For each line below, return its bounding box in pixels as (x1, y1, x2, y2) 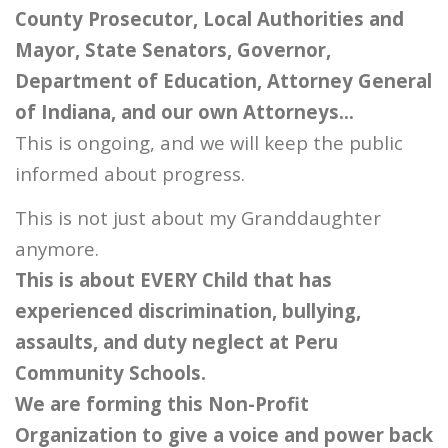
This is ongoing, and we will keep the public (15, 130, 403, 156)
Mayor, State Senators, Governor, (15, 37, 331, 63)
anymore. (15, 236, 99, 262)
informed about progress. (15, 161, 245, 187)
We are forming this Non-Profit (15, 391, 309, 417)
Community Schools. (15, 360, 206, 386)
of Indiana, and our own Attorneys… (15, 99, 354, 125)
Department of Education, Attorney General (15, 68, 432, 94)
